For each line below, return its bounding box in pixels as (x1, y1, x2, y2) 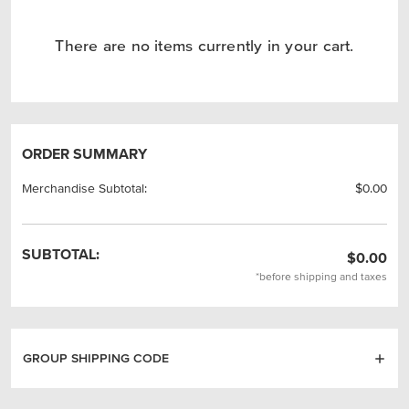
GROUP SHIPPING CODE (23, 351, 170, 365)
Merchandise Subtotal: (22, 181, 147, 195)
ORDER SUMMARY (22, 145, 147, 162)
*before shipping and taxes (256, 270, 387, 282)
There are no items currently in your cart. (55, 37, 354, 55)
